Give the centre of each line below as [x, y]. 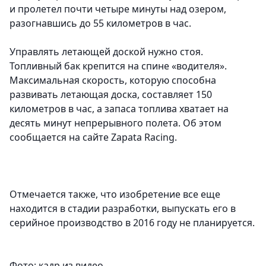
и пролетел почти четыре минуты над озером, [118, 9]
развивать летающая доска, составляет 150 [111, 95]
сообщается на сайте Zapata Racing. [93, 137]
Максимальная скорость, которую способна [113, 80]
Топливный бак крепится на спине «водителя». [118, 66]
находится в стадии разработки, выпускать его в [123, 209]
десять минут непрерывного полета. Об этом [115, 123]
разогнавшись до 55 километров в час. [100, 23]
